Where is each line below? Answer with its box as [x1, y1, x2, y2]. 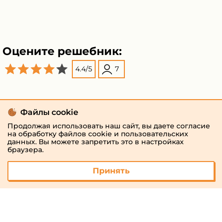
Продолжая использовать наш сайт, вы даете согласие [7, 121, 210, 130]
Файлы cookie [20, 108, 78, 117]
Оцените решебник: [2, 44, 122, 58]
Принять [92, 166, 130, 175]
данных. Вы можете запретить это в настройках [7, 137, 184, 146]
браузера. [7, 145, 44, 154]
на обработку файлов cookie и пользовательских [7, 129, 188, 138]
